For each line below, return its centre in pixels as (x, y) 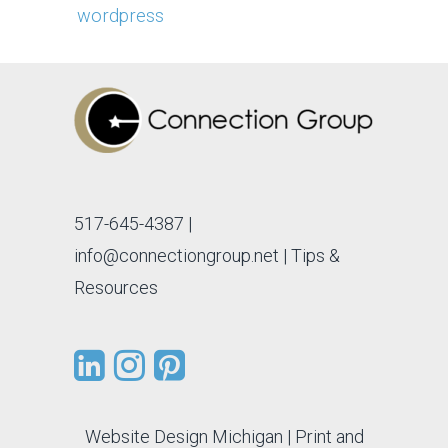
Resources (116, 287)
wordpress (120, 16)
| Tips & (311, 255)
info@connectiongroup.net (176, 255)
